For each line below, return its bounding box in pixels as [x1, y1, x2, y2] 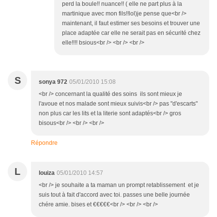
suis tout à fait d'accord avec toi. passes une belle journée [39, 191, 190, 198]
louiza [39, 170, 55, 176]
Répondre [31, 139, 58, 146]
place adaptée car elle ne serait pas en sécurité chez [62, 30, 201, 36]
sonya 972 [39, 78, 67, 85]
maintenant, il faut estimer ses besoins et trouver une [62, 20, 200, 27]
